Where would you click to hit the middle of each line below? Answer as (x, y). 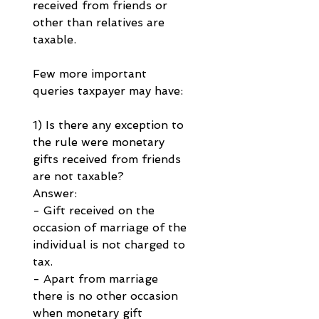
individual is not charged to (111, 245)
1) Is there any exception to (110, 125)
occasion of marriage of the (111, 228)
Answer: (55, 194)
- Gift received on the (95, 211)
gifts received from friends (109, 159)
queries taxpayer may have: (108, 91)
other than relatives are (100, 23)
